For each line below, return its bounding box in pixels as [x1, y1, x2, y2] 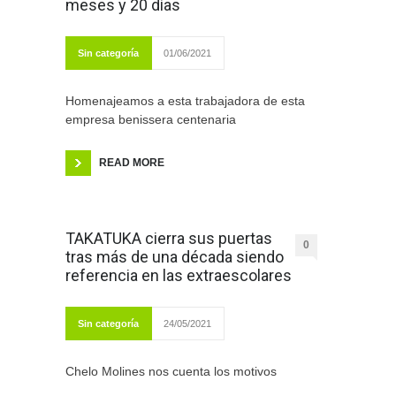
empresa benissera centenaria [65, 112, 236, 127]
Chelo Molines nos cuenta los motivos [65, 364, 277, 379]
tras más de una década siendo [65, 247, 284, 267]
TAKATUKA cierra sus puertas [65, 229, 272, 248]
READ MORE [99, 156, 164, 170]
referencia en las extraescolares [65, 266, 292, 286]
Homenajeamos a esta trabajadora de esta [65, 94, 305, 109]
